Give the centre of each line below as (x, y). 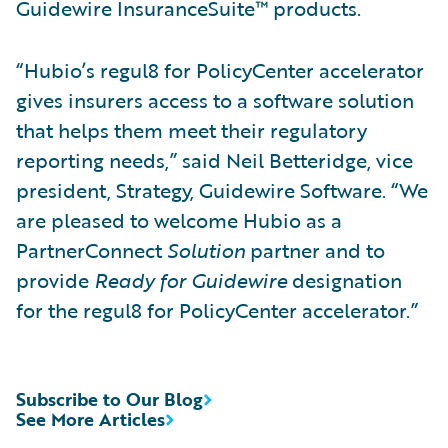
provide (55, 279)
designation (344, 279)
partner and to (315, 249)
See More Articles (90, 418)
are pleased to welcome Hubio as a (179, 219)
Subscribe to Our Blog (109, 398)
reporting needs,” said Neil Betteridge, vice (214, 159)
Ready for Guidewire (190, 279)
